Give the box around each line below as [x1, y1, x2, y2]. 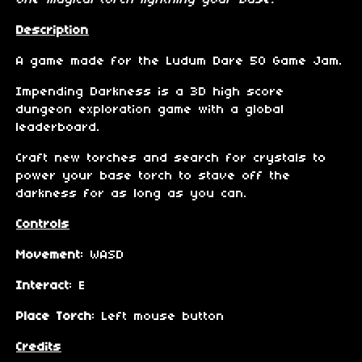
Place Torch [16, 310, 92, 324]
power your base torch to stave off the [16, 170, 291, 183]
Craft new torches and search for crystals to [16, 152, 326, 166]
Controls [16, 218, 69, 232]
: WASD [81, 249, 124, 263]
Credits [16, 341, 61, 355]
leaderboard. [16, 121, 100, 135]
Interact [16, 280, 69, 293]
